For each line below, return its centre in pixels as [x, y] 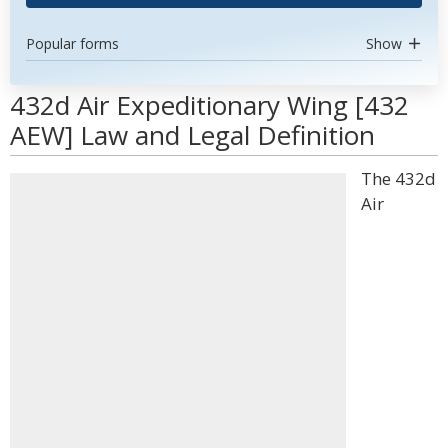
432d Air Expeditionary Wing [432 [209, 105]
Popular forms [72, 43]
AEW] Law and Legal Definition [192, 135]
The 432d [398, 178]
